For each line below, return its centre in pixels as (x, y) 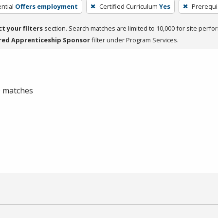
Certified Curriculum (128, 6)
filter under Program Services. (134, 40)
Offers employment (46, 6)
